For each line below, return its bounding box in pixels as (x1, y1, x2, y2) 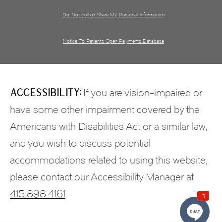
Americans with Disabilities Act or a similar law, (10, 120, 208, 132)
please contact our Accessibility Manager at (10, 170, 194, 183)
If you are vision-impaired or (81, 86, 202, 99)
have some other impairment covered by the (10, 103, 200, 115)
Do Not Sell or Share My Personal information (62, 11, 165, 18)
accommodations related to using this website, (10, 154, 208, 166)
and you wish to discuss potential (10, 137, 151, 149)
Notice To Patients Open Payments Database (62, 37, 165, 44)
